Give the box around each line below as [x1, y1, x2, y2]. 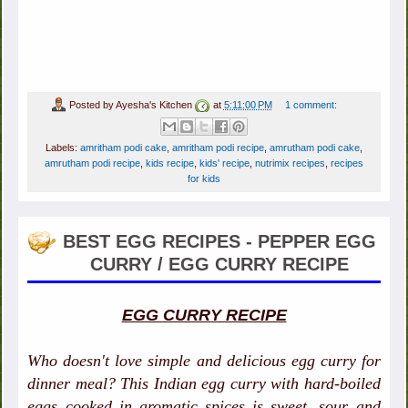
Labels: [46, 142, 80, 154]
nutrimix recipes [255, 158, 325, 169]
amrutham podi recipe [45, 158, 140, 169]
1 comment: [284, 98, 337, 110]
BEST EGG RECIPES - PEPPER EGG [62, 231, 376, 252]
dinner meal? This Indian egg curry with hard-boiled [27, 374, 381, 393]
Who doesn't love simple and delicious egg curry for [27, 352, 381, 371]
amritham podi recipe [172, 142, 264, 154]
